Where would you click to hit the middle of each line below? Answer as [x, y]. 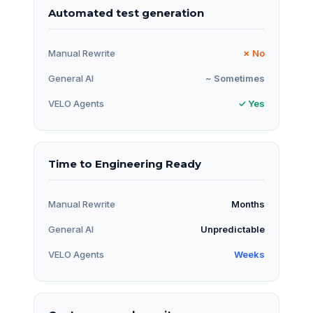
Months [248, 204]
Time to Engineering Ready [125, 164]
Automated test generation [126, 13]
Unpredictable [233, 230]
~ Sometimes [235, 79]
